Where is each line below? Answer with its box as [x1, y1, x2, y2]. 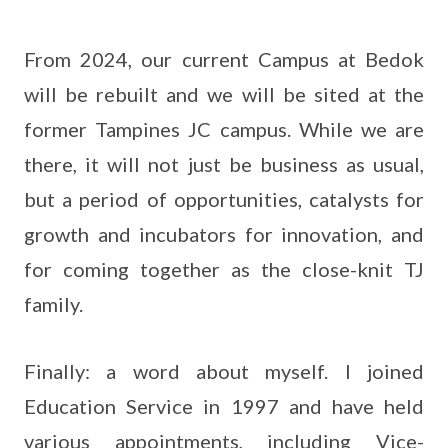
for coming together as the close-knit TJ [24, 257, 424, 281]
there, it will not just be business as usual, [24, 152, 424, 176]
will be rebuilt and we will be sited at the [24, 82, 424, 106]
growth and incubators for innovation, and [24, 222, 424, 246]
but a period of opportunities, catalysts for [24, 187, 424, 211]
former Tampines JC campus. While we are [24, 117, 424, 141]
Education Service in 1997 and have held [24, 394, 424, 418]
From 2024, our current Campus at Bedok [24, 47, 424, 71]
